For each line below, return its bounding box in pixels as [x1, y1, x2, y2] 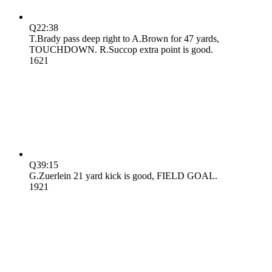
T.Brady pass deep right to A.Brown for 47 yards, [29, 33, 219, 44]
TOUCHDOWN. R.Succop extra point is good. [29, 44, 213, 55]
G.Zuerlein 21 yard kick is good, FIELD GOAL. [29, 170, 217, 181]
